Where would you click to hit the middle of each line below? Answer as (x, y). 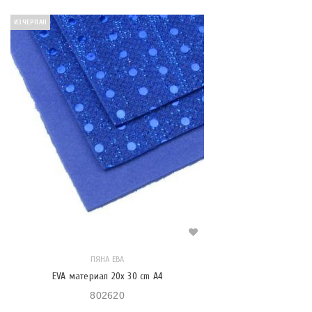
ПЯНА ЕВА (107, 259)
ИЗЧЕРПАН (30, 22)
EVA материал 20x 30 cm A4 (107, 276)
